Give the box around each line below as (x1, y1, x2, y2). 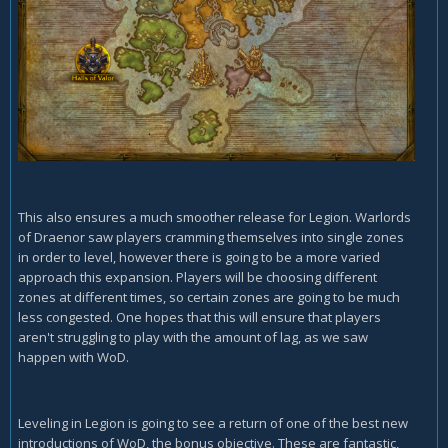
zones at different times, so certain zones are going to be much (18, 288, 400, 307)
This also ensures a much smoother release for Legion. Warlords (18, 208, 411, 227)
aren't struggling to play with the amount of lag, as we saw (18, 328, 368, 347)
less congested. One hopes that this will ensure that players (18, 308, 381, 327)
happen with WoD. (18, 348, 132, 367)
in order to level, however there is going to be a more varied (18, 248, 380, 267)
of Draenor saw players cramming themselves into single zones (18, 228, 404, 247)
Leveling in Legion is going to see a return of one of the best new (18, 414, 408, 433)
